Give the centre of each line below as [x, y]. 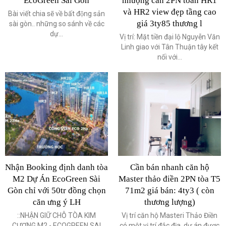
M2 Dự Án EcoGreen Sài [56, 179]
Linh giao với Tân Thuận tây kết [169, 47]
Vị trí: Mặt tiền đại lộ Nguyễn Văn [169, 37]
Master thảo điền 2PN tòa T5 [169, 179]
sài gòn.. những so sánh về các [56, 24]
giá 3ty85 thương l [169, 24]
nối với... [169, 57]
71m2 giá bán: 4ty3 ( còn [169, 191]
